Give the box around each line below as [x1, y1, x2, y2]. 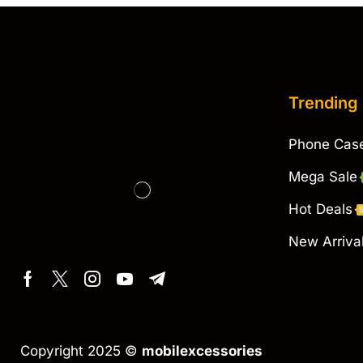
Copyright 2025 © [20, 342, 142, 359]
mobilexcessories [142, 342, 263, 359]
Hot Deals [288, 200, 352, 217]
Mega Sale [288, 168, 357, 185]
